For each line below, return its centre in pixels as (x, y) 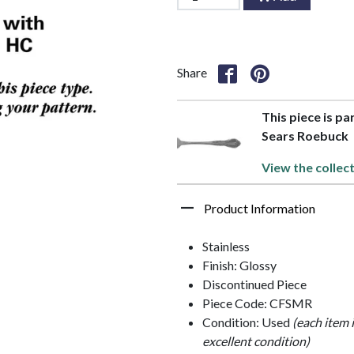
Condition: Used (247, 322)
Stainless (226, 246)
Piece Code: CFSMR (257, 303)
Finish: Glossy (239, 265)
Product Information (260, 208)
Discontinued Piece (254, 284)
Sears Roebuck (305, 135)
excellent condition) (256, 341)
